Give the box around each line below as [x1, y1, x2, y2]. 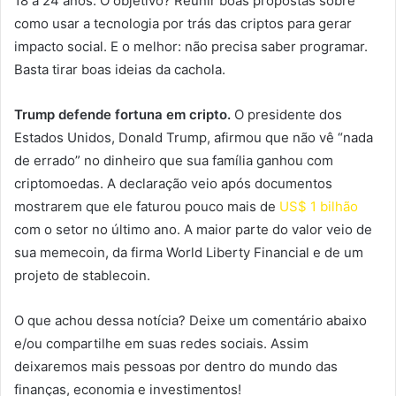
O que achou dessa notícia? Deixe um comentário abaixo [14, 312, 367, 330]
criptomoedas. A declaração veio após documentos [14, 175, 332, 193]
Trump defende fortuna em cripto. [14, 106, 231, 124]
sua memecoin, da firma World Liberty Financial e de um [14, 244, 363, 262]
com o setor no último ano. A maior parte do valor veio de [14, 221, 372, 239]
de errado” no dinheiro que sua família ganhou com [14, 152, 333, 170]
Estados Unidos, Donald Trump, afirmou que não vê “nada [14, 129, 373, 147]
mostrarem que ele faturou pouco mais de [14, 198, 279, 216]
